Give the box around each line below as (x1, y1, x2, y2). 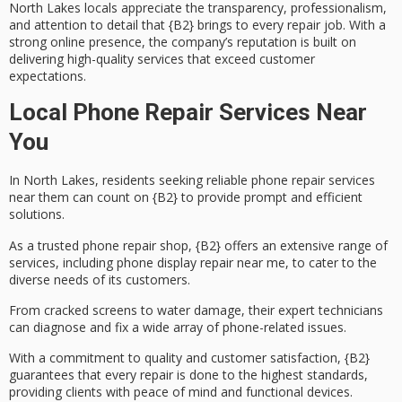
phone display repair (117, 253, 233, 271)
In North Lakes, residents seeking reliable (9, 171, 251, 189)
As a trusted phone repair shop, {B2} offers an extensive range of (9, 236, 388, 254)
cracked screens (44, 301, 137, 319)
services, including (9, 253, 117, 271)
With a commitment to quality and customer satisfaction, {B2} (9, 349, 370, 367)
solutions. (9, 205, 65, 223)
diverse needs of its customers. (9, 270, 190, 288)
